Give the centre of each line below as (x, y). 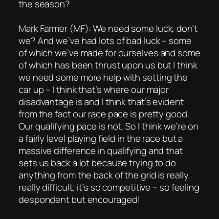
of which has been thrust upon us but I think (108, 65)
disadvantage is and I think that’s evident (101, 101)
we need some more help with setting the (103, 77)
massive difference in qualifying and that (101, 150)
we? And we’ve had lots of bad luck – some (105, 40)
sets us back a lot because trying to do (98, 163)
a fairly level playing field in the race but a (101, 138)
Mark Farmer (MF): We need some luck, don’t (108, 28)
